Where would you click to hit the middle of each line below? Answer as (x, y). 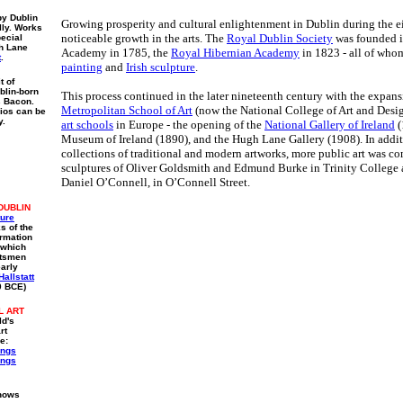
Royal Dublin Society (280, 38)
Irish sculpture (161, 67)
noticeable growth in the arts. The (144, 38)
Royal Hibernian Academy (235, 53)
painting (82, 67)
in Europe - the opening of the (189, 125)
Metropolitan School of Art (127, 110)
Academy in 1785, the (116, 53)
